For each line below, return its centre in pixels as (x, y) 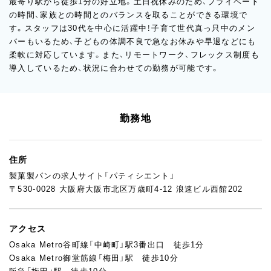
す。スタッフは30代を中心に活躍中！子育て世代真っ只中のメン (132, 28)
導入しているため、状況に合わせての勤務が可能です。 (115, 68)
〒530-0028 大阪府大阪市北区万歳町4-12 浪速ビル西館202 (126, 189)
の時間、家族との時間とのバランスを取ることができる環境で (129, 15)
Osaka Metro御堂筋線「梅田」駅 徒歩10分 (94, 258)
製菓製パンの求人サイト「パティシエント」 (92, 176)
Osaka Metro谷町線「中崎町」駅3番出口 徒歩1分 (107, 245)
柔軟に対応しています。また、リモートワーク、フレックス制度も (134, 55)
